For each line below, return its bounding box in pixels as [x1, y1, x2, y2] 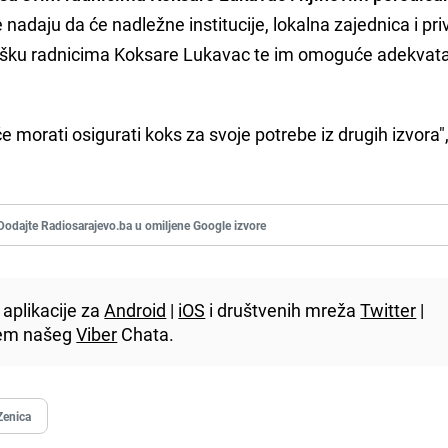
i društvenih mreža [205, 297, 361, 322]
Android [104, 297, 167, 322]
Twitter [360, 297, 417, 322]
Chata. [117, 321, 175, 346]
